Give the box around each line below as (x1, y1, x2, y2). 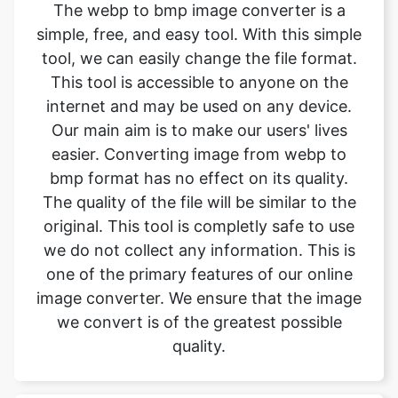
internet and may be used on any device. (46, 20, 352, 39)
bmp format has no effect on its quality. (50, 92, 348, 111)
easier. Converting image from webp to (52, 68, 346, 87)
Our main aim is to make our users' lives (51, 44, 347, 63)
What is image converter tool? (60, 338, 338, 362)
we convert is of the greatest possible (56, 235, 342, 255)
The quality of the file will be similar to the (42, 115, 356, 135)
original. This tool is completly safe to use (44, 139, 354, 159)
